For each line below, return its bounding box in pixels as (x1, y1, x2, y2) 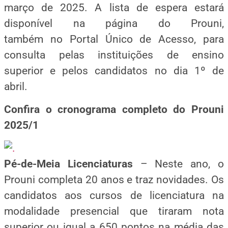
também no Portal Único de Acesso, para (4, 33, 224, 45)
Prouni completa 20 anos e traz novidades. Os (4, 174, 224, 186)
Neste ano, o (155, 158, 224, 170)
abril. (4, 80, 27, 93)
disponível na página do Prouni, (4, 17, 224, 30)
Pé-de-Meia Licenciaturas (4, 158, 133, 170)
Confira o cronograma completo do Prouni (4, 103, 224, 116)
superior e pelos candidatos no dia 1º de (4, 64, 224, 77)
